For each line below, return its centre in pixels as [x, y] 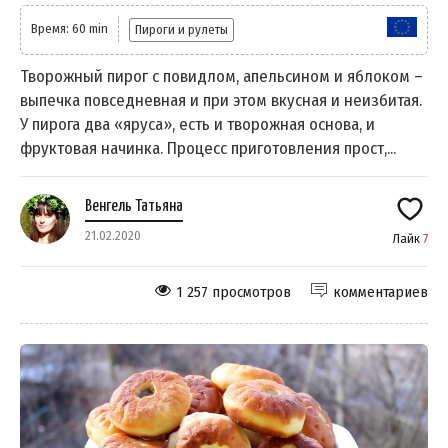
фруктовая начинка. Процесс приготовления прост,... [208, 149]
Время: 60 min [69, 29]
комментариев [380, 292]
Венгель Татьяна [134, 207]
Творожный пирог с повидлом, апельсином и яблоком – [221, 77]
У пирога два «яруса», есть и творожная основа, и [197, 125]
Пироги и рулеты [181, 30]
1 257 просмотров [234, 292]
